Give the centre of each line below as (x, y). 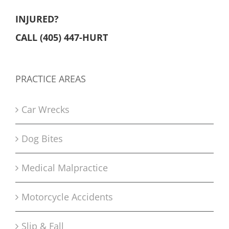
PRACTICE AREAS (51, 78)
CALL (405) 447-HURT (62, 37)
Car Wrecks (45, 109)
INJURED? (37, 19)
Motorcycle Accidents (67, 197)
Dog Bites (42, 138)
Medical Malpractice (65, 167)
